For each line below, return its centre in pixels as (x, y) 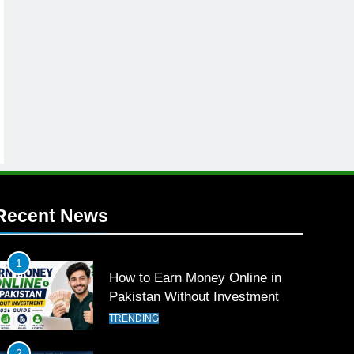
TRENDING (134, 319)
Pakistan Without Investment (194, 297)
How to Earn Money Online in (196, 278)
